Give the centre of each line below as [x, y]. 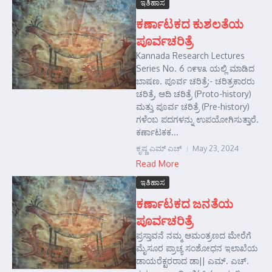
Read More [158, 164]
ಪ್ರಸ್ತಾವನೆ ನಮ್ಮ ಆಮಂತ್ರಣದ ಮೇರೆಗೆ [194, 235]
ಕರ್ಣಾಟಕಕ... [157, 132]
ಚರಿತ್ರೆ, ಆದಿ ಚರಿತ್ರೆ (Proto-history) [194, 94]
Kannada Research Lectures [190, 56]
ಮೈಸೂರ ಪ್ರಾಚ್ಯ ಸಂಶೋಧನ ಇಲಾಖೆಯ [197, 248]
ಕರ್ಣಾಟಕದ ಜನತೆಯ [185, 203]
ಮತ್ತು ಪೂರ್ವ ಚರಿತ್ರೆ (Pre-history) [193, 107]
